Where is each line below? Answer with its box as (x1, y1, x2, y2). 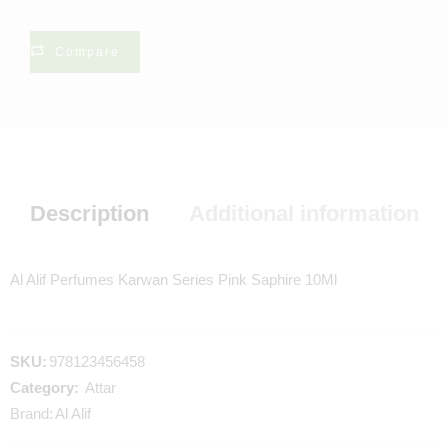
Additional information (188, 201, 419, 226)
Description (29, 201, 149, 226)
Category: (10, 380, 79, 396)
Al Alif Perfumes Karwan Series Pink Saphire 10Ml (10, 272, 337, 288)
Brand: (10, 406, 53, 422)
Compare (55, 45, 120, 59)
